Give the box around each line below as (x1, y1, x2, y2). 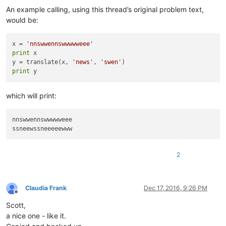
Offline (16, 191, 34, 199)
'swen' (100, 59, 122, 66)
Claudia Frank (25, 184, 67, 192)
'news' (72, 59, 94, 66)
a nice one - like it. (6, 211, 66, 220)
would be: (6, 16, 38, 25)
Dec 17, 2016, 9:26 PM (144, 184, 207, 192)
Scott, (6, 201, 26, 210)
